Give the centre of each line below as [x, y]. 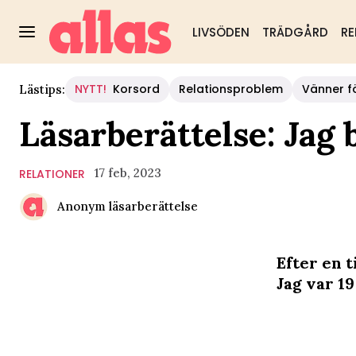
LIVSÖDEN [221, 32]
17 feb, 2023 [128, 173]
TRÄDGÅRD [295, 32]
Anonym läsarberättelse [128, 206]
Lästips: [42, 89]
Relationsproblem [231, 89]
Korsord [136, 89]
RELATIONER [52, 174]
